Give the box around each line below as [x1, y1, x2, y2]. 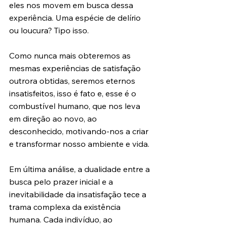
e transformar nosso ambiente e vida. [9, 139, 149, 149]
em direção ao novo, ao [9, 114, 99, 124]
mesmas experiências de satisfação [9, 63, 143, 73]
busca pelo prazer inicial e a [9, 177, 115, 187]
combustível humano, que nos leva [9, 101, 142, 111]
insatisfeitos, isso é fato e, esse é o [9, 88, 138, 98]
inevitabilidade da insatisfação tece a [9, 189, 148, 199]
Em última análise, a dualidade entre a [9, 164, 152, 174]
